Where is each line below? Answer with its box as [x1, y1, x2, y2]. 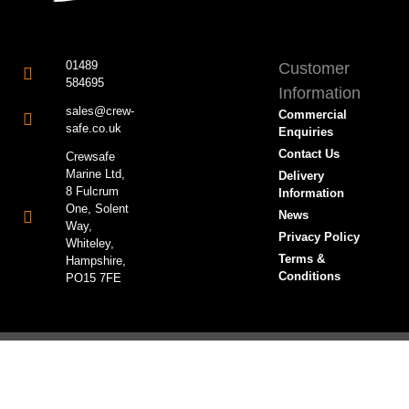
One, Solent [65, 202, 129, 216]
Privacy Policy [278, 230, 361, 245]
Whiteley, [65, 236, 114, 251]
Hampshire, [65, 254, 126, 268]
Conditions [278, 269, 341, 284]
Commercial [278, 108, 348, 122]
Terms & [278, 252, 326, 267]
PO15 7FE [65, 271, 121, 286]
